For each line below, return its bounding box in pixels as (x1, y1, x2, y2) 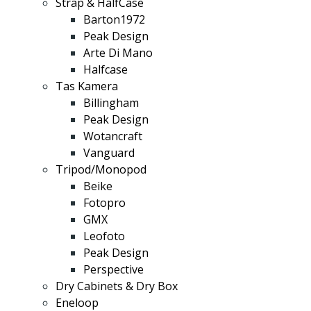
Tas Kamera (56, 78, 118, 94)
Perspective (83, 262, 144, 277)
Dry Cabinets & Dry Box (56, 278, 178, 294)
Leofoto (83, 228, 125, 244)
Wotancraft (83, 128, 142, 144)
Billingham (83, 95, 139, 110)
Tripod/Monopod (56, 162, 146, 177)
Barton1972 (83, 12, 145, 27)
